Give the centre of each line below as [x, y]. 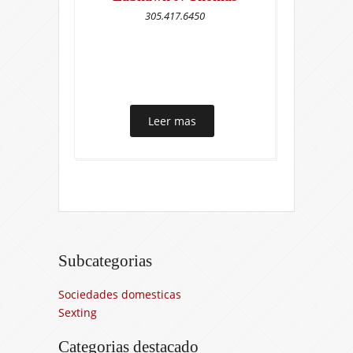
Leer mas [172, 121]
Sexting [78, 312]
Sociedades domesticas [120, 294]
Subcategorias [105, 260]
